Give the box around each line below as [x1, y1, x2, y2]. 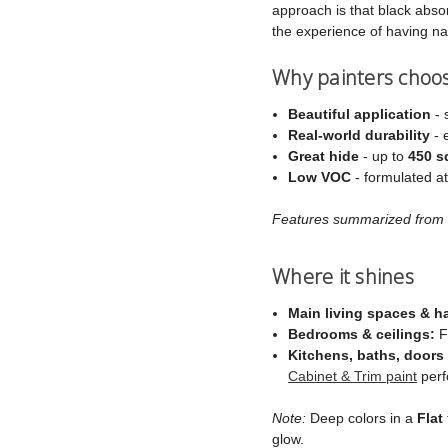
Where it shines [272, 262, 414, 290]
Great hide [288, 147, 360, 164]
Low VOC [288, 168, 352, 185]
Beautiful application [288, 105, 432, 122]
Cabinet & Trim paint [288, 367, 418, 384]
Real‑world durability [288, 126, 431, 143]
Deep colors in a [306, 409, 417, 426]
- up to [359, 147, 409, 164]
